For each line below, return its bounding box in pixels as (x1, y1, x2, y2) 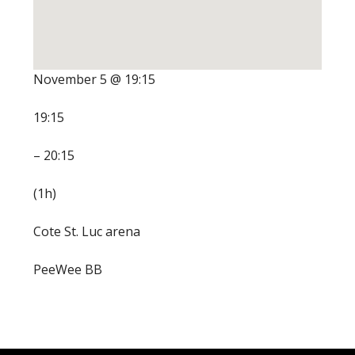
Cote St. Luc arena (32, 223, 140, 240)
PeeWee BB (32, 261, 102, 278)
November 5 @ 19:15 (32, 71, 155, 88)
